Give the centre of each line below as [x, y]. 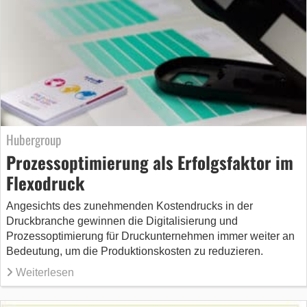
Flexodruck [46, 182]
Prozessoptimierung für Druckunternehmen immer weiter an [150, 236]
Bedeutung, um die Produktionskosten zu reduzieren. [135, 251]
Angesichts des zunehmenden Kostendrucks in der [130, 206]
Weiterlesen [45, 272]
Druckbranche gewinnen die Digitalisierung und [122, 221]
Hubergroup [34, 139]
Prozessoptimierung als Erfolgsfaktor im [150, 162]
